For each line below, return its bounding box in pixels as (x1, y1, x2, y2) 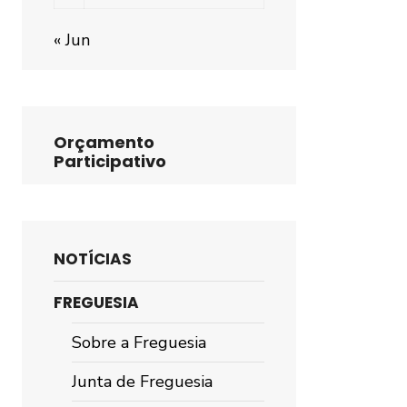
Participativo (54, 150, 166, 173)
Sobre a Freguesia (72, 332, 206, 353)
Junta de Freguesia (72, 371, 213, 392)
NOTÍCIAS (54, 248, 132, 270)
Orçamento (54, 131, 154, 154)
